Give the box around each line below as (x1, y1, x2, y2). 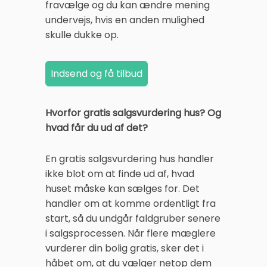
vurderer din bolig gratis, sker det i (45, 241, 204, 255)
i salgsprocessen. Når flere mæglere (45, 226, 216, 240)
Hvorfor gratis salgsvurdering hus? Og (45, 106, 221, 120)
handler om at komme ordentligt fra (45, 196, 216, 210)
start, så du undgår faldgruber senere (45, 211, 221, 225)
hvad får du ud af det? (45, 121, 148, 135)
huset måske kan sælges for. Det (45, 181, 200, 195)
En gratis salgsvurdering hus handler (45, 151, 214, 166)
